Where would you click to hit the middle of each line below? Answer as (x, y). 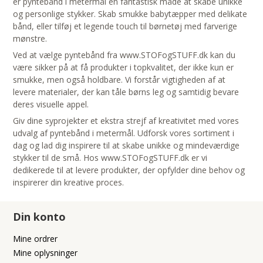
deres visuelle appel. (51, 104)
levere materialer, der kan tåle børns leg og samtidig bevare (126, 92)
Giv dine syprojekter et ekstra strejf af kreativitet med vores (126, 121)
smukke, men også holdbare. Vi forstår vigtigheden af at (119, 80)
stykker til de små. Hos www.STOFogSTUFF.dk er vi (110, 158)
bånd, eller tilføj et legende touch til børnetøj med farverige (125, 26)
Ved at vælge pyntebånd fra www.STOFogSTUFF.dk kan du (124, 55)
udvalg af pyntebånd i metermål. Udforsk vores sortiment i (124, 133)
